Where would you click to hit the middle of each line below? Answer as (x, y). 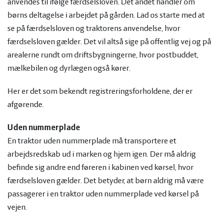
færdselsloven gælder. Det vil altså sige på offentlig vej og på (109, 42)
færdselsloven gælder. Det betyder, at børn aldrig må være (106, 181)
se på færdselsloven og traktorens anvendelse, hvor (94, 29)
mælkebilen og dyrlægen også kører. (70, 69)
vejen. (18, 207)
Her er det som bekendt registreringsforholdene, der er (100, 92)
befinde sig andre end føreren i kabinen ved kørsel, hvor (100, 168)
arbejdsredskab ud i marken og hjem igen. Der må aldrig (102, 154)
